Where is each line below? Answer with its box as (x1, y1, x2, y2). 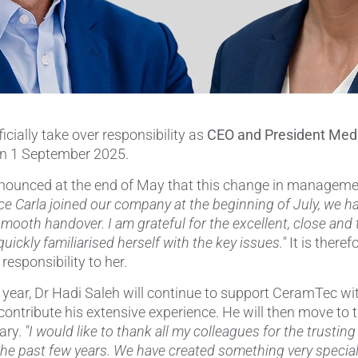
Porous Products (166, 54, 271, 70)
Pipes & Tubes (166, 15, 254, 32)
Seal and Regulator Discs (166, 130, 322, 147)
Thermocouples (166, 245, 265, 262)
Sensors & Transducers (166, 169, 311, 185)
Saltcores (166, 92, 225, 109)
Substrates (166, 207, 235, 224)
